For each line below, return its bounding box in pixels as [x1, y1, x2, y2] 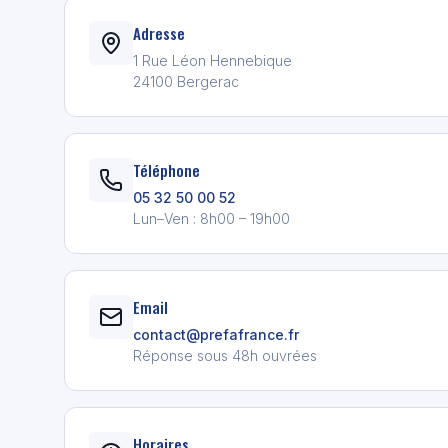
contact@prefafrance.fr [133, 325, 299, 343]
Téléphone [133, 158, 200, 181]
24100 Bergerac [133, 72, 239, 90]
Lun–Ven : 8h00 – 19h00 [133, 209, 290, 227]
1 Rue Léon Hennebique [133, 51, 292, 69]
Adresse [133, 21, 185, 44]
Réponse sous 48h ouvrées [133, 346, 317, 364]
